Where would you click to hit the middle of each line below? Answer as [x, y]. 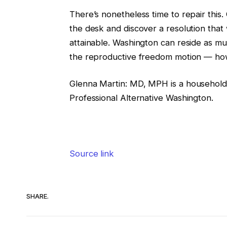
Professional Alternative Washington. [141, 98]
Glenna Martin [97, 84]
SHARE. [37, 196]
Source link [92, 153]
